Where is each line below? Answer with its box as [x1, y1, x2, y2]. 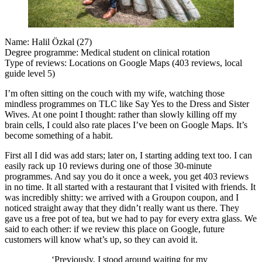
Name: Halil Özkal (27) [5, 36, 92, 47]
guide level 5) [5, 68, 55, 78]
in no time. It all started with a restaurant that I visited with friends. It [5, 181, 256, 192]
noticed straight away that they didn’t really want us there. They [5, 202, 239, 213]
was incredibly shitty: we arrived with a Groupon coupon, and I [5, 192, 239, 202]
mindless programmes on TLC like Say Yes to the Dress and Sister [5, 98, 249, 109]
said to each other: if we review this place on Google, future [5, 223, 225, 234]
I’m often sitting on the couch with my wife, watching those [5, 88, 225, 98]
